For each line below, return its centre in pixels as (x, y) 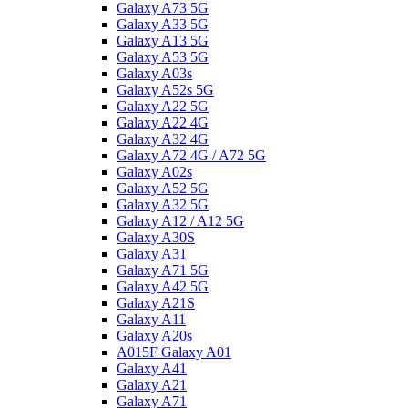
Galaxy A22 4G (163, 122)
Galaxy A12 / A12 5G (180, 220)
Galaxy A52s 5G (165, 89)
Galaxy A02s (154, 171)
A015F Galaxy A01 (174, 352)
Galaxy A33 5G (163, 24)
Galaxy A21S (156, 302)
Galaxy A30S (156, 237)
